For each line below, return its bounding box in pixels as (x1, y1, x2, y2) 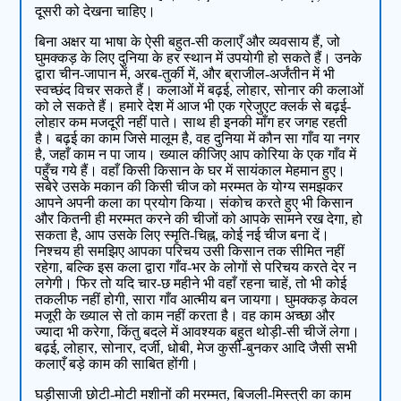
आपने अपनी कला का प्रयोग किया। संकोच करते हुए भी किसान (35, 195, 354, 211)
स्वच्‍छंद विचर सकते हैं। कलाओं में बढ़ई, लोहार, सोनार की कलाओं (35, 82, 364, 98)
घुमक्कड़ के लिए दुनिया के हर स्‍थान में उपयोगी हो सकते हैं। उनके (35, 50, 363, 66)
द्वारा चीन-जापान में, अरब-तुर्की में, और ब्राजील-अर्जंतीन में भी (35, 66, 336, 82)
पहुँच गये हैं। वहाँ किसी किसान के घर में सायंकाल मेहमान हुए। (35, 163, 346, 179)
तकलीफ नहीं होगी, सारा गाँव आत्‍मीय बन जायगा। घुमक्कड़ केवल (35, 292, 359, 308)
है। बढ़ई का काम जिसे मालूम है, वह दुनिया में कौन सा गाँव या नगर (35, 131, 361, 147)
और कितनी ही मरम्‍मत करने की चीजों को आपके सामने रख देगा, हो (35, 211, 363, 227)
